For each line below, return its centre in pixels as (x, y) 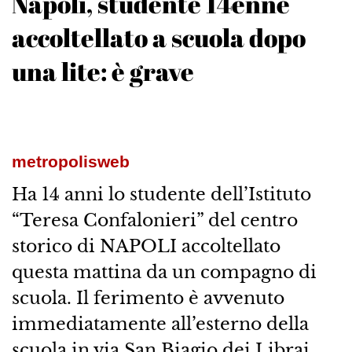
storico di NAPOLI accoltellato (146, 246)
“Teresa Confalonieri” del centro (154, 220)
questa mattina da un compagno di (164, 272)
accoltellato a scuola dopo (158, 38)
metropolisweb (70, 162)
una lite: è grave (103, 71)
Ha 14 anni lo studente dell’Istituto (161, 194)
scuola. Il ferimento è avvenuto (148, 298)
